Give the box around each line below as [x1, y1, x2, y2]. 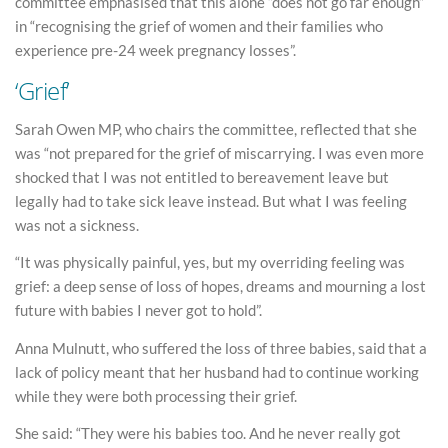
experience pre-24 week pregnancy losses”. [15, 40, 296, 59]
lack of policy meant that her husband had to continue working [15, 362, 419, 381]
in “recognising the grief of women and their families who [15, 16, 383, 35]
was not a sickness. [15, 215, 139, 234]
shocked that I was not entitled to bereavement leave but [15, 167, 389, 186]
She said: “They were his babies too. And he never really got [15, 424, 401, 443]
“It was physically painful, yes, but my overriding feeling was [15, 253, 405, 272]
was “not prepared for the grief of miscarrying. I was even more [15, 143, 424, 162]
